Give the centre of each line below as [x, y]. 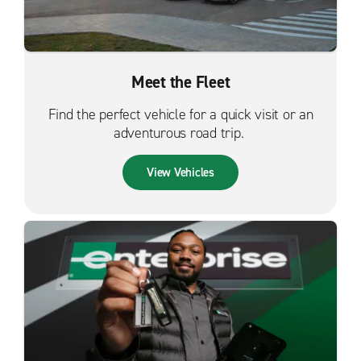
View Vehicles [180, 172]
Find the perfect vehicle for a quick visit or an [180, 114]
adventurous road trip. [180, 133]
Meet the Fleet [180, 82]
